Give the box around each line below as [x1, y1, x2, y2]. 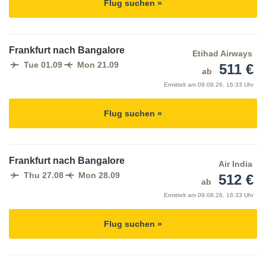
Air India [218, 159, 252, 169]
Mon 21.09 [77, 60, 119, 70]
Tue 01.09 [24, 60, 62, 70]
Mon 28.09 [78, 170, 120, 180]
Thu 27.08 [24, 170, 64, 180]
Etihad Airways [192, 49, 252, 59]
